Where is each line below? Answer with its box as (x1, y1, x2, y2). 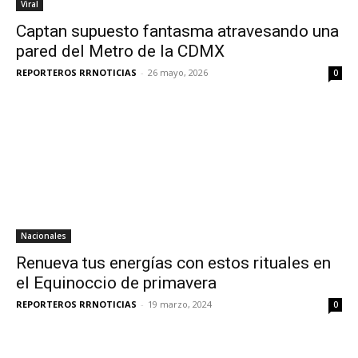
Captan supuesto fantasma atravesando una (16, 22, 339, 42)
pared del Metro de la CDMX (16, 42, 225, 62)
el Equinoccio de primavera (16, 273, 217, 293)
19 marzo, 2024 (148, 298, 212, 311)
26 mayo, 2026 (148, 66, 208, 79)
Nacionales (21, 230, 66, 242)
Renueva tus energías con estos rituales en (16, 253, 331, 273)
